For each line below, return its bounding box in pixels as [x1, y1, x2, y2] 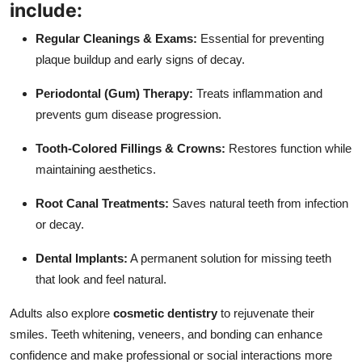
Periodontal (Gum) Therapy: [36, 86, 193, 100]
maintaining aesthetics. [36, 162, 156, 176]
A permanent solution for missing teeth [128, 250, 331, 265]
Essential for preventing [197, 31, 324, 45]
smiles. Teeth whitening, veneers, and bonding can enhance [10, 326, 322, 341]
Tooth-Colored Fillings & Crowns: [36, 141, 225, 155]
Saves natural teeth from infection [169, 196, 348, 210]
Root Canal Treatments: [36, 196, 169, 210]
